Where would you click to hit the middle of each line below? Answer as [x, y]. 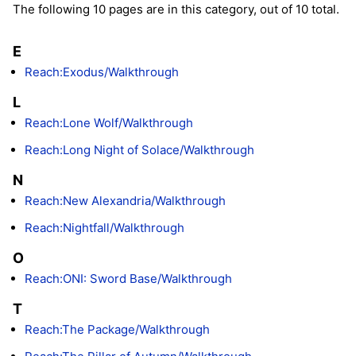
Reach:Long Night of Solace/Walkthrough [139, 149]
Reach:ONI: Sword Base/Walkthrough [128, 278]
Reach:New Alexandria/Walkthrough [125, 200]
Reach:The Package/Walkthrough [117, 330]
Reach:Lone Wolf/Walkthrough [109, 122]
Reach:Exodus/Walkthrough [102, 72]
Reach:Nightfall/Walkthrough [104, 227]
